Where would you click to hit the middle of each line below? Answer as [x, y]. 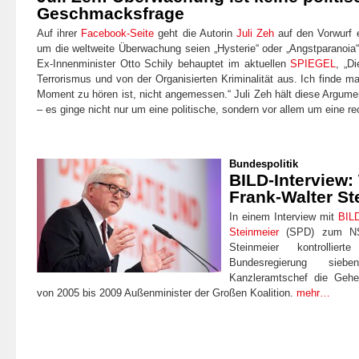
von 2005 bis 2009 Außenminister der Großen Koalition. [167, 292]
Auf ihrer [59, 33]
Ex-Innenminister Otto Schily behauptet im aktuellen [164, 63]
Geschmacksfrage [111, 13]
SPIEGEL [313, 63]
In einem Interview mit [284, 216]
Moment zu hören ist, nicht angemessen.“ [134, 94]
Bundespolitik [264, 163]
